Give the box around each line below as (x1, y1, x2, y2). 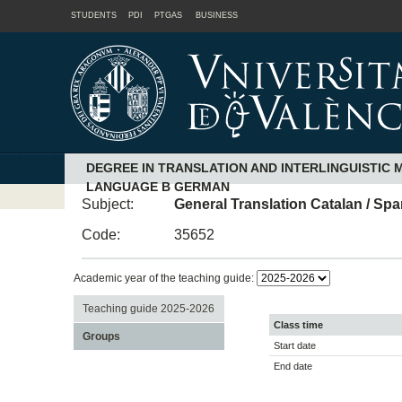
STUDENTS (70, 11, 117, 20)
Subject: (82, 196, 135, 212)
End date (274, 361, 312, 372)
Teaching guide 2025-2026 (82, 301, 214, 315)
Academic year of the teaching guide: (73, 271, 257, 284)
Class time (274, 319, 323, 331)
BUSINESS (196, 11, 238, 20)
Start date (274, 340, 316, 352)
